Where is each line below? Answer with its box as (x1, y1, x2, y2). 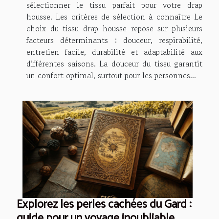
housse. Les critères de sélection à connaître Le (26, 11, 202, 23)
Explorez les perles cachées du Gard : (17, 195, 192, 214)
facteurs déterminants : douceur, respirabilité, (26, 34, 202, 46)
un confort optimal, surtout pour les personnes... (26, 69, 196, 82)
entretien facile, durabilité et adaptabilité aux (26, 46, 202, 58)
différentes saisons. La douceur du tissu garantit (26, 58, 202, 70)
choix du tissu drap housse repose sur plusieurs (26, 22, 202, 35)
